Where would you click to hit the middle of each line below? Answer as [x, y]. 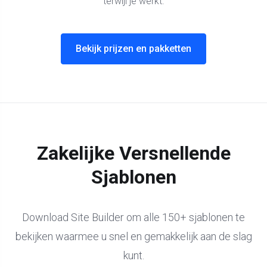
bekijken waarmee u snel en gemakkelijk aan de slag [133, 236]
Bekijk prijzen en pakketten [133, 48]
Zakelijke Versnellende [133, 153]
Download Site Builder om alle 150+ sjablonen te [133, 217]
